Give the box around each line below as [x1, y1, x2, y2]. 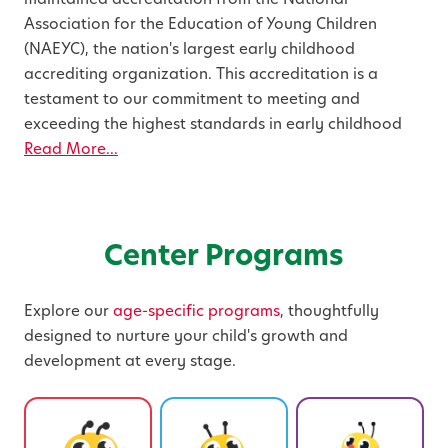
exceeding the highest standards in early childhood [24, 113, 402, 135]
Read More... [24, 138, 118, 160]
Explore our [24, 300, 113, 322]
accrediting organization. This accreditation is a [24, 63, 378, 85]
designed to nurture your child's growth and [24, 325, 348, 347]
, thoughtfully [280, 300, 379, 322]
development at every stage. [24, 350, 236, 372]
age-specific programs [113, 300, 280, 322]
